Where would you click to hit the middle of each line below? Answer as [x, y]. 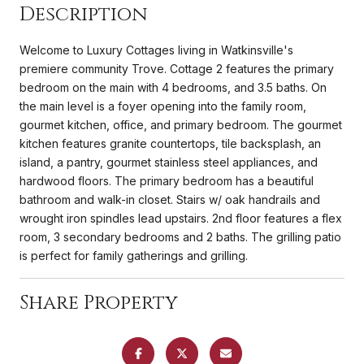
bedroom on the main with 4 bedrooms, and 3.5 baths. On [173, 87]
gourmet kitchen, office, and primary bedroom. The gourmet [181, 124]
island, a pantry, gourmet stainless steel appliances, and [169, 162]
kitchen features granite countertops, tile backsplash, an [170, 143]
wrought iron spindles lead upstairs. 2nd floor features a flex [181, 218]
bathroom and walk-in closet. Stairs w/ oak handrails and [170, 199]
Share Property [99, 303]
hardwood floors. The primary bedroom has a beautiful [167, 180]
